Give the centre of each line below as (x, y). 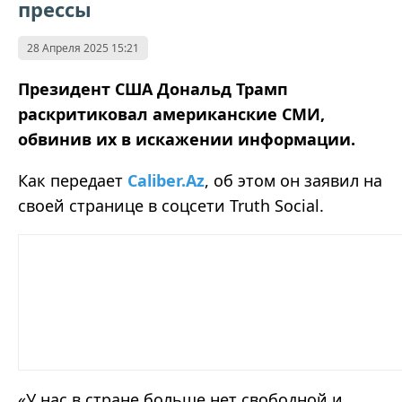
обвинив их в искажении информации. (189, 140)
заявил (332, 181)
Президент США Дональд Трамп (153, 89)
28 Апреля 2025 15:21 (83, 48)
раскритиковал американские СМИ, (171, 114)
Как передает (73, 181)
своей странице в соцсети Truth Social (169, 206)
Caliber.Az (166, 181)
